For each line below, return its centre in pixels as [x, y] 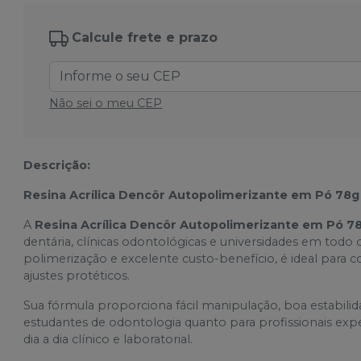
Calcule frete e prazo [145, 37]
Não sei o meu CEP [106, 103]
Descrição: [57, 165]
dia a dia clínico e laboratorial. [108, 339]
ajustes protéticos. [77, 275]
